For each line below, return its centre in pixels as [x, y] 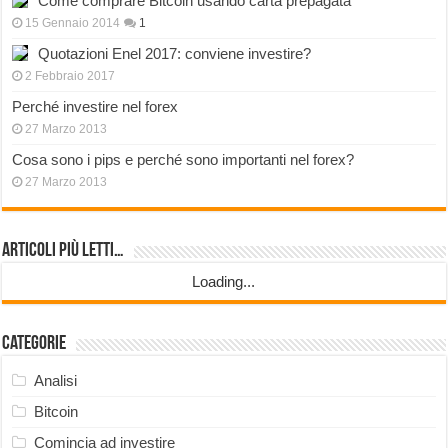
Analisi [56, 381]
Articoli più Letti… [63, 251]
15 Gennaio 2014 [73, 23]
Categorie [34, 344]
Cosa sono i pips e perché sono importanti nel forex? [183, 160]
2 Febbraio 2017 [70, 76]
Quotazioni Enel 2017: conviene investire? [175, 54]
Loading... [224, 282]
